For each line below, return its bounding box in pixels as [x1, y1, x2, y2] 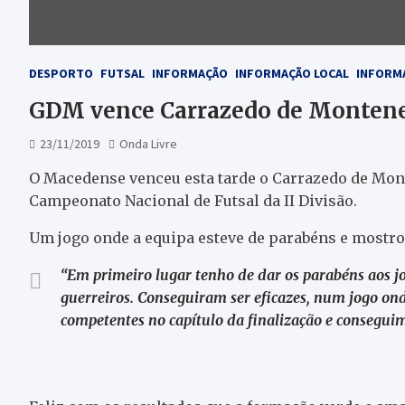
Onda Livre [119, 136, 177, 152]
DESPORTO [29, 65, 93, 81]
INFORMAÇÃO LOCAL [235, 65, 349, 81]
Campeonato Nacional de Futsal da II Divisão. [29, 192, 357, 210]
